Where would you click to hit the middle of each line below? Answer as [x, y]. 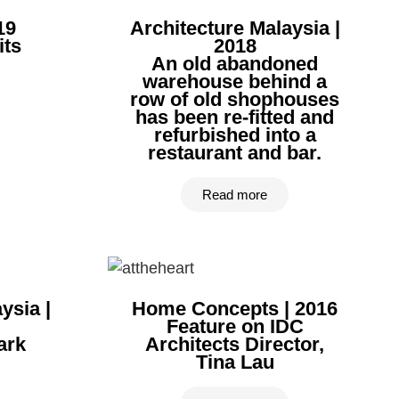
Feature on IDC [235, 326]
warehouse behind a [235, 81]
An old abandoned [235, 64]
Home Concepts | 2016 [235, 309]
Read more [235, 195]
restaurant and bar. [235, 153]
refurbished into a [235, 135]
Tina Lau [235, 362]
